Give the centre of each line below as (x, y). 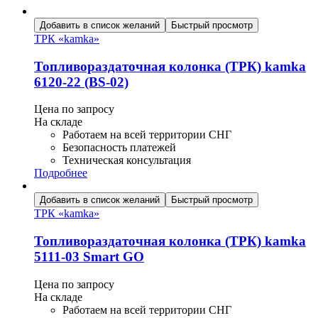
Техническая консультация (127, 160)
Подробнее (61, 173)
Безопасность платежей (119, 148)
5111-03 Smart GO (89, 257)
